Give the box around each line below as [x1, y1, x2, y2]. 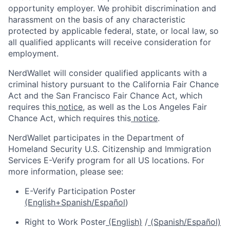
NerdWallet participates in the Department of [8, 132, 184, 143]
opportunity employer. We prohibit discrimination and [8, 3, 216, 14]
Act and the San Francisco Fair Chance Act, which [8, 90, 202, 101]
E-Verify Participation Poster [25, 186, 136, 197]
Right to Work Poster [25, 217, 106, 227]
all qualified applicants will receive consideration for [8, 37, 211, 48]
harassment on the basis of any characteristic [8, 14, 185, 25]
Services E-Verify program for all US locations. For [8, 155, 204, 166]
